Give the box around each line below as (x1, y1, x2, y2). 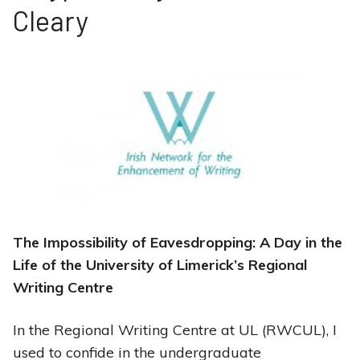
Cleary (12, 4, 88, 38)
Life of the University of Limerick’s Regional (12, 256, 307, 275)
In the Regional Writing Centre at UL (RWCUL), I (12, 321, 337, 340)
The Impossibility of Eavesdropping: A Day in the (12, 233, 342, 252)
